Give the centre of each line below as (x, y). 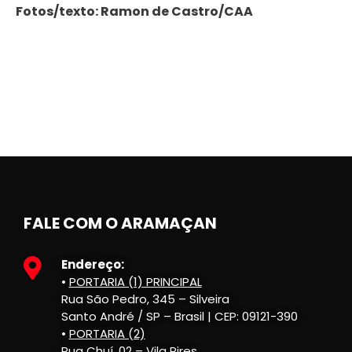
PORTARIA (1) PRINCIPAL (135, 281)
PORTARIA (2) (107, 333)
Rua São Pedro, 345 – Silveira (145, 299)
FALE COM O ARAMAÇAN (122, 224)
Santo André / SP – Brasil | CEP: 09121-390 (179, 316)
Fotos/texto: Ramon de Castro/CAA (134, 12)
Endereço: (92, 264)
